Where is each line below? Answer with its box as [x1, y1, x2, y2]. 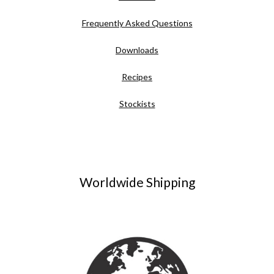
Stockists [119, 98, 155, 109]
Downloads [116, 45, 158, 56]
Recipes [122, 72, 152, 83]
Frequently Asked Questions [81, 18, 193, 29]
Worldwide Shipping [79, 174, 195, 190]
